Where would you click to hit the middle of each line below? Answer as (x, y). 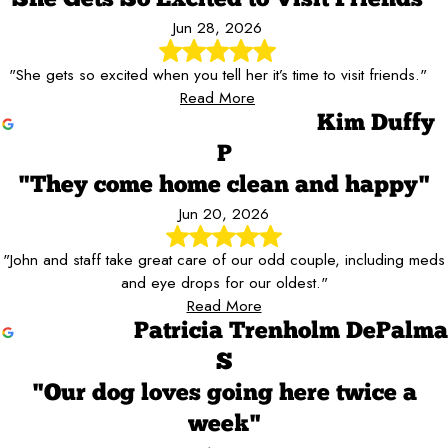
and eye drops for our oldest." (224, 282)
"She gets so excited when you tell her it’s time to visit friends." (217, 74)
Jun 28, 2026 (217, 28)
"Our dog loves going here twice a (224, 393)
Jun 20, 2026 (224, 213)
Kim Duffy (376, 123)
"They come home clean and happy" (224, 185)
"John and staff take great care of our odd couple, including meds (224, 259)
